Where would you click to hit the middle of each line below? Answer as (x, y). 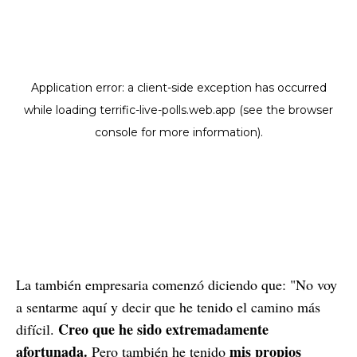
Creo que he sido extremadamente (161, 329)
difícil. (35, 329)
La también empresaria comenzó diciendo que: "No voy (177, 284)
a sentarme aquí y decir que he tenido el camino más (168, 306)
